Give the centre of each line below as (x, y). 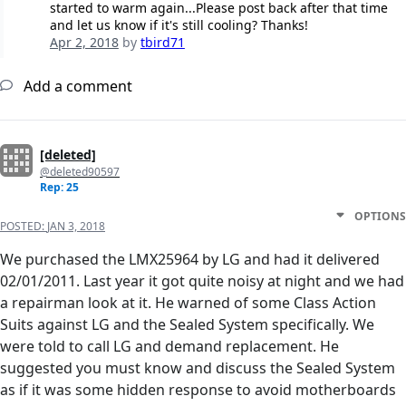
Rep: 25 (59, 188)
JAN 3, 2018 (76, 227)
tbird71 (162, 43)
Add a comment (76, 87)
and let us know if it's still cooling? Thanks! (179, 25)
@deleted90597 (80, 172)
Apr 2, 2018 (84, 43)
